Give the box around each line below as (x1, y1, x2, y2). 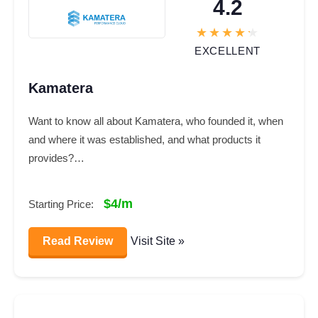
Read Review (43, 234, 113, 247)
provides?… (28, 152, 84, 165)
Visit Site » (131, 234, 185, 247)
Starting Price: (28, 197, 97, 210)
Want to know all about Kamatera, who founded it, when (28, 115, 283, 128)
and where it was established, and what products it (28, 133, 261, 146)
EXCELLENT (194, 45, 261, 57)
